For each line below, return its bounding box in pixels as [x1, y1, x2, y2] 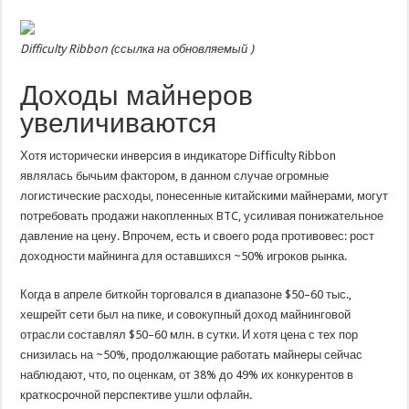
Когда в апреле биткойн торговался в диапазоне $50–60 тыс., [20, 288, 352, 301]
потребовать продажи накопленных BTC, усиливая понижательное [20, 209, 384, 223]
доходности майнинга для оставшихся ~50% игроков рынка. [20, 249, 348, 263]
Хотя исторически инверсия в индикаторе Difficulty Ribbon [20, 149, 337, 163]
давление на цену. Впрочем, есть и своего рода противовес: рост [20, 229, 375, 243]
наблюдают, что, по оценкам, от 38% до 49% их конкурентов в [20, 368, 354, 382]
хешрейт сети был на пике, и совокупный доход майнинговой [20, 308, 351, 321]
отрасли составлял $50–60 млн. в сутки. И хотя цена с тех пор [20, 328, 359, 341]
